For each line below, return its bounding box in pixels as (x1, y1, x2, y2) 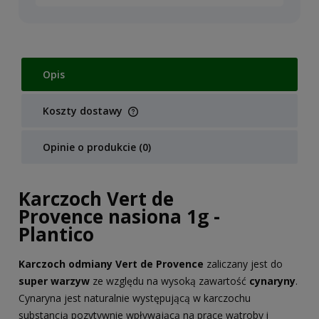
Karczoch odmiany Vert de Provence (19, 257, 204, 271)
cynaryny (249, 274, 296, 288)
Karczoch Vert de (19, 185, 174, 211)
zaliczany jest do (204, 257, 283, 271)
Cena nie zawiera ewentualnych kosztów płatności (33, 112, 260, 125)
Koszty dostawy (43, 103, 125, 117)
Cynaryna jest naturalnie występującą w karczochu (19, 291, 251, 305)
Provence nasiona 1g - (19, 203, 220, 229)
